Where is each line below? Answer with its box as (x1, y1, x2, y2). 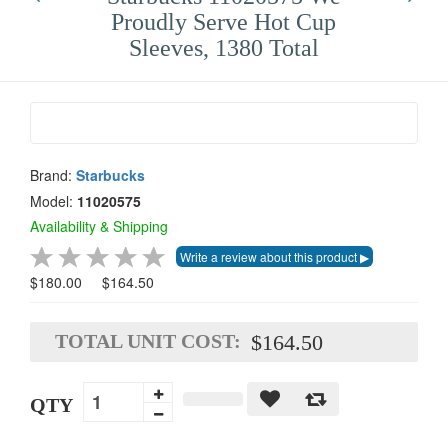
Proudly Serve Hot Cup (111, 9, 337, 35)
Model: (30, 191, 77, 211)
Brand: (30, 165, 76, 185)
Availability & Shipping (30, 216, 168, 236)
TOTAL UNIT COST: (55, 330, 241, 352)
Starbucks (76, 165, 145, 185)
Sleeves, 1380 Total (128, 35, 319, 61)
